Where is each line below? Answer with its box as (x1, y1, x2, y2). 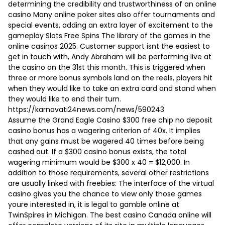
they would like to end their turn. (8, 94, 121, 104)
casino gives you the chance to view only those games (8, 189, 202, 199)
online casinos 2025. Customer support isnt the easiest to (8, 41, 210, 52)
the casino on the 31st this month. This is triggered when (8, 62, 205, 73)
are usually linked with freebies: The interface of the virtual (8, 178, 214, 189)
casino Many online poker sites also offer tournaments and (8, 10, 215, 20)
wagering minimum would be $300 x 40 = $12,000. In (8, 157, 190, 168)
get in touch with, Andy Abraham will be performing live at (8, 52, 211, 62)
